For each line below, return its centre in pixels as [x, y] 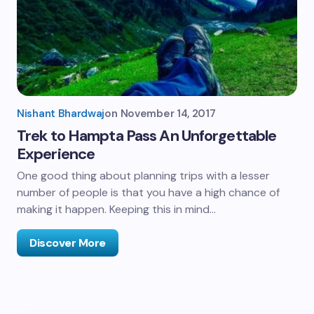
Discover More [68, 243]
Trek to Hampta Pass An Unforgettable [147, 136]
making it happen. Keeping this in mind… [116, 209]
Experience [56, 154]
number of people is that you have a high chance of [148, 192]
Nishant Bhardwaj [61, 114]
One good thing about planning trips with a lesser [143, 176]
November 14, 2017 [168, 114]
